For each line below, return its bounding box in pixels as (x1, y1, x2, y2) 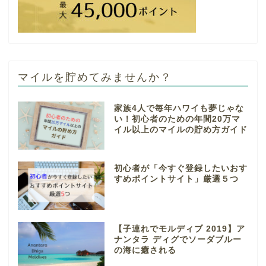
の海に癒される (113, 246, 176, 255)
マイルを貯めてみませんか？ (18, 69, 172, 83)
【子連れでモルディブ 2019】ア (113, 224, 245, 234)
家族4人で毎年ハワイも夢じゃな (113, 103, 244, 113)
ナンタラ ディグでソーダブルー (113, 235, 242, 245)
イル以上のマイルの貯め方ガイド (113, 125, 248, 134)
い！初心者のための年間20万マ (113, 114, 240, 123)
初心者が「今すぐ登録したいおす (113, 164, 248, 173)
